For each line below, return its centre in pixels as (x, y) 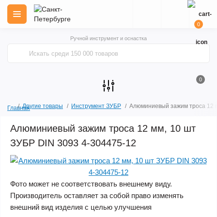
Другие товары (43, 106)
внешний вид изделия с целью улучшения (81, 207)
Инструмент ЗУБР (96, 106)
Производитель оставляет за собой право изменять (97, 195)
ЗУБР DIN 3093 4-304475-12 (73, 143)
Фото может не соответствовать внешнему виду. (91, 184)
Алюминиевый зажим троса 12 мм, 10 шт (103, 128)
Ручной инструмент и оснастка (108, 38)
